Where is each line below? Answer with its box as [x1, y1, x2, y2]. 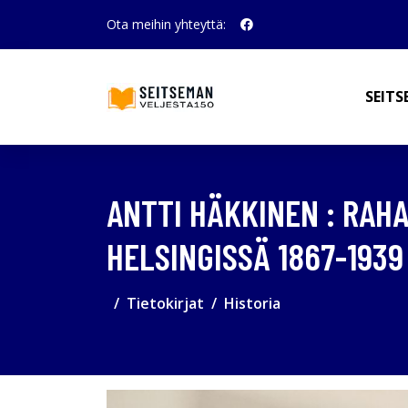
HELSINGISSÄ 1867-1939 [107, 234, 403, 278]
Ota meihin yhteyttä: [107, 15, 226, 33]
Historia [224, 293, 280, 313]
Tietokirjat [127, 293, 204, 313]
